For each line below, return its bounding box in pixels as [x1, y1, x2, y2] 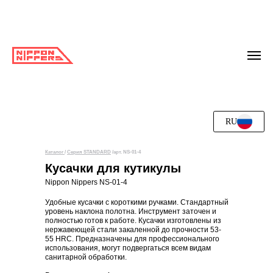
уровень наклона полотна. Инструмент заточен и [45, 207, 216, 216]
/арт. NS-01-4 [111, 149, 141, 155]
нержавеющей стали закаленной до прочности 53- [45, 225, 221, 235]
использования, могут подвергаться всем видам [45, 244, 211, 253]
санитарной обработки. [45, 253, 127, 262]
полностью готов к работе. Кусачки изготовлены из [45, 216, 221, 225]
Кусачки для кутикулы [45, 161, 181, 175]
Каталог [45, 149, 65, 155]
